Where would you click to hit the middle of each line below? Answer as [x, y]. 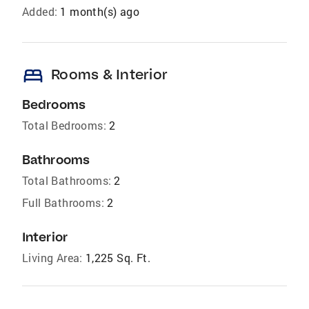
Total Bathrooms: [67, 180]
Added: [40, 11]
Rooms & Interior [109, 74]
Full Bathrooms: [63, 202]
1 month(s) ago [100, 11]
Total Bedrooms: [64, 125]
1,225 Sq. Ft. [118, 258]
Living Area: [52, 258]
